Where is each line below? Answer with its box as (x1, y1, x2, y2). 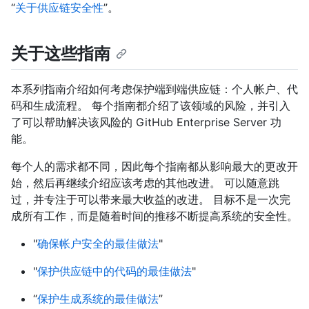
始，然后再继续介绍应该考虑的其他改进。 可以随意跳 (11, 176, 279, 190)
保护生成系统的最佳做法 (37, 292, 159, 306)
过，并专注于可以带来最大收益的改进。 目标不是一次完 (11, 192, 290, 207)
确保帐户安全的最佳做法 (37, 237, 159, 251)
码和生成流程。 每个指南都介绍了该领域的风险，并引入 (11, 99, 290, 113)
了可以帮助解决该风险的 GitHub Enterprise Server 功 (11, 115, 281, 130)
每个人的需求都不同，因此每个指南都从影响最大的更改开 (11, 159, 298, 174)
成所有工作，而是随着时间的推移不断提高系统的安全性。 (11, 209, 298, 223)
